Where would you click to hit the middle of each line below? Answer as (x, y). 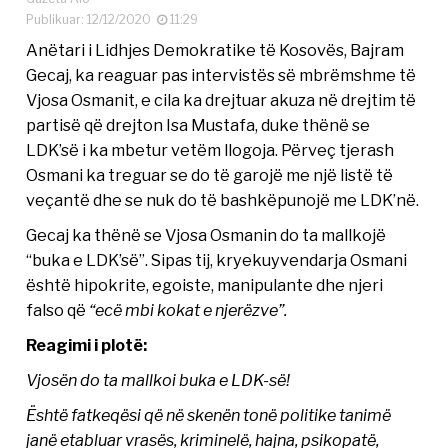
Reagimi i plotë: (87, 345)
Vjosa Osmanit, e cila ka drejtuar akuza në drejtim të (221, 100)
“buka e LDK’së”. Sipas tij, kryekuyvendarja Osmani (217, 260)
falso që (58, 310)
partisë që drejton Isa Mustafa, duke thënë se (198, 125)
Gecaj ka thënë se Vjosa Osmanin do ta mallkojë (206, 235)
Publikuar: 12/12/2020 (92, 20)
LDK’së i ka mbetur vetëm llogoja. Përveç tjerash (210, 150)
